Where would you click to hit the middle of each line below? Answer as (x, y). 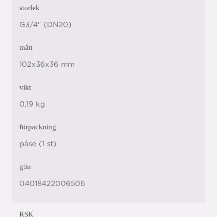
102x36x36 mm (47, 65)
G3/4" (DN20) (46, 25)
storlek (30, 8)
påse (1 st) (38, 144)
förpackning (38, 127)
